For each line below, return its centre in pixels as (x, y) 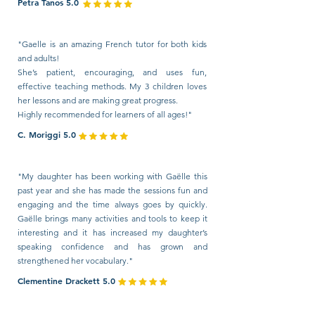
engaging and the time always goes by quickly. (112, 204)
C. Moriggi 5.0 (47, 134)
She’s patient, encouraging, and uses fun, (112, 72)
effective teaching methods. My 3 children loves (112, 86)
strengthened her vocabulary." (75, 261)
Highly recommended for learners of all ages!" (105, 114)
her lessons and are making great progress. (98, 100)
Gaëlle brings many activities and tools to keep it (112, 218)
